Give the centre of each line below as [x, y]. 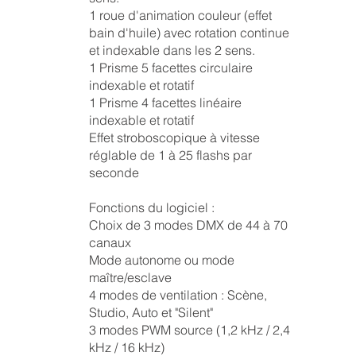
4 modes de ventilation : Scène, [178, 295]
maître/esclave [130, 277]
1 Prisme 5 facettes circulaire [170, 68]
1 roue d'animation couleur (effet [180, 15]
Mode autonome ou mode [161, 260]
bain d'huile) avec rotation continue [189, 33]
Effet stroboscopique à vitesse [174, 137]
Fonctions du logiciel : [151, 207]
